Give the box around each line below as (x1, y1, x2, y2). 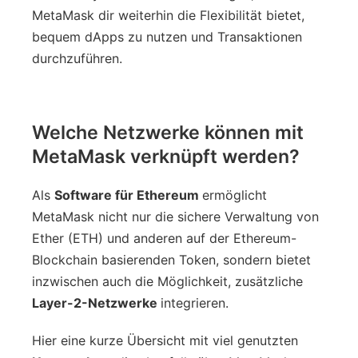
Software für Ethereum (54, 186, 202, 203)
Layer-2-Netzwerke (32, 294, 161, 311)
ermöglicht (202, 186, 267, 203)
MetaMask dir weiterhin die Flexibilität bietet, (32, 6, 304, 23)
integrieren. (161, 294, 229, 311)
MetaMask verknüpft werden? (32, 145, 300, 168)
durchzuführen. (32, 50, 122, 66)
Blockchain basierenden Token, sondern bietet (32, 251, 311, 268)
